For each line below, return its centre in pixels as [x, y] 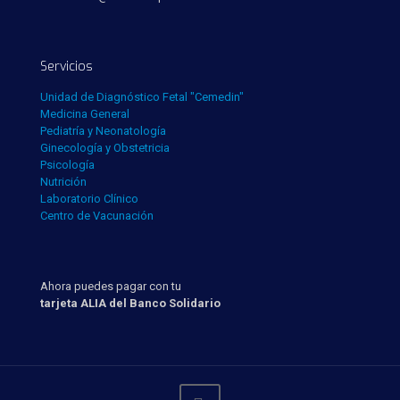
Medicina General [85, 114]
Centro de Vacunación [97, 216]
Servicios [67, 67]
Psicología [67, 165]
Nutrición [63, 182]
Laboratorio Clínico [89, 199]
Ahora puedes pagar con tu [111, 286]
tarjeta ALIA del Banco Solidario [130, 303]
